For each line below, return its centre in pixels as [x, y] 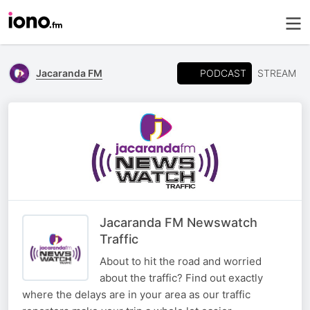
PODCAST [223, 73]
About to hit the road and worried [181, 262]
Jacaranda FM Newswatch [179, 223]
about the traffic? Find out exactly [181, 278]
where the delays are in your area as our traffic [136, 295]
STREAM [277, 73]
